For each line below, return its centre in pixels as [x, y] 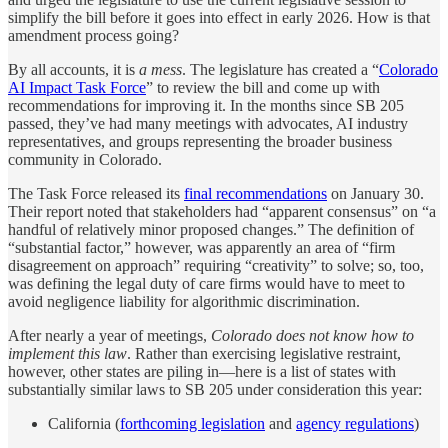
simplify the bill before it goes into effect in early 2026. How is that [219, 17]
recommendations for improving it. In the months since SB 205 [206, 105]
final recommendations [255, 193]
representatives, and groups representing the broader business [200, 141]
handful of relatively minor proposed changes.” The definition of [211, 229]
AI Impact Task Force [77, 87]
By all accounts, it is [73, 69]
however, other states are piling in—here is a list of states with [202, 371]
